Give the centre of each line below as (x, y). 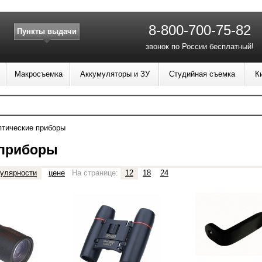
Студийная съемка (202, 74)
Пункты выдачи (47, 31)
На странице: (95, 173)
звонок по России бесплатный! (200, 46)
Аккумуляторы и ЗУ (115, 74)
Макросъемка (38, 74)
